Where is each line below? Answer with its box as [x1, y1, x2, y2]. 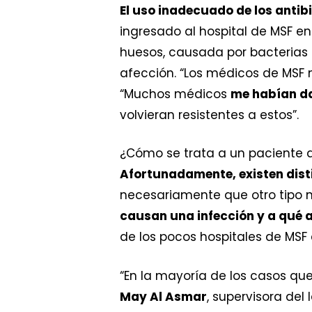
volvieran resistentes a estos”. [120, 106, 299, 123]
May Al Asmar [120, 288, 207, 305]
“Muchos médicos [120, 85, 231, 102]
